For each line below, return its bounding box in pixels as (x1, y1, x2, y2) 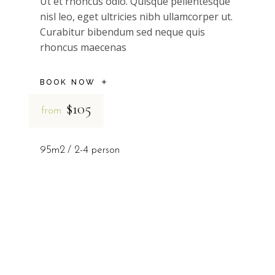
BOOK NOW (39, 78, 96, 87)
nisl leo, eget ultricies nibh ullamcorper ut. (39, 10, 233, 24)
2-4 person (74, 145, 120, 156)
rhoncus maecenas (39, 41, 126, 55)
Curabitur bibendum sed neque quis (39, 25, 205, 39)
